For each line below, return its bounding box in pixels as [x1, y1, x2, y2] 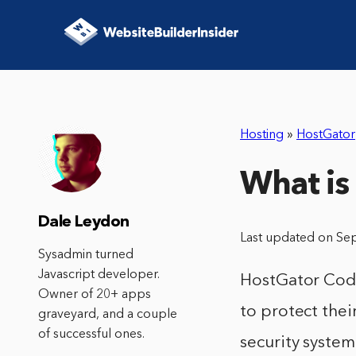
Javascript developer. [38, 269, 160, 281]
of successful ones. [38, 328, 145, 341]
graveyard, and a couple [38, 308, 177, 321]
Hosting [240, 129, 284, 141]
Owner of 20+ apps [38, 288, 151, 301]
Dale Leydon [38, 215, 130, 230]
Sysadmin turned [38, 249, 133, 261]
